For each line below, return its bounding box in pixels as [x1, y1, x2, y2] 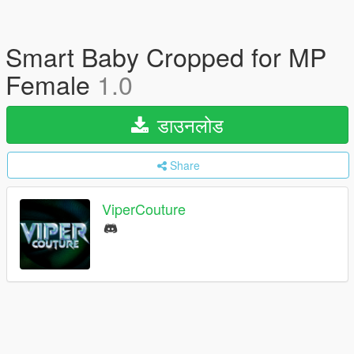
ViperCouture [102, 198, 186, 220]
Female [6, 66, 97, 102]
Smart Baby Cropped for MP [6, 38, 326, 74]
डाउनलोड [152, 111, 224, 138]
